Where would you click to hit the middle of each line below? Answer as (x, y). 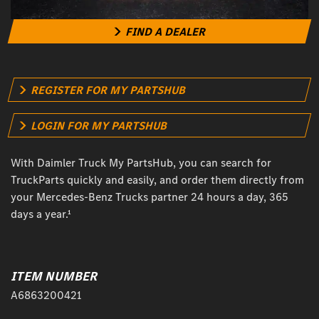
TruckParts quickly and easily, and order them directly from (157, 180)
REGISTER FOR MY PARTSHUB (108, 90)
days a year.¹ (41, 214)
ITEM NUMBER (54, 277)
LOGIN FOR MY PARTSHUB (98, 126)
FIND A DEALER (165, 32)
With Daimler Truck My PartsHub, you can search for (141, 163)
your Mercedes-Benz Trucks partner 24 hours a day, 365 (150, 197)
